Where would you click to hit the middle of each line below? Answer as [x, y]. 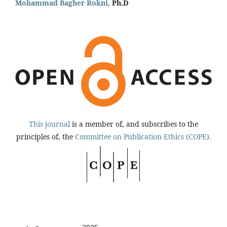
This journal [49, 124]
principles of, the [45, 137]
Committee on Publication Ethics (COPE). [143, 137]
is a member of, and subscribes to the [134, 124]
